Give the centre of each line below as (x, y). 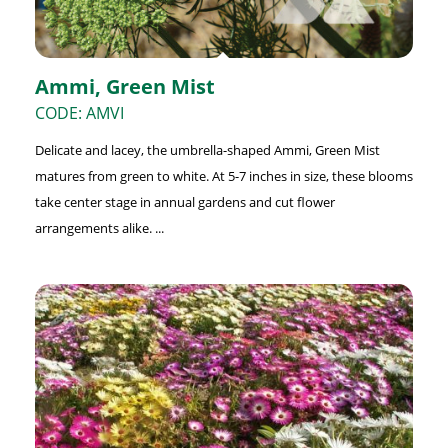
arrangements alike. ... (99, 228)
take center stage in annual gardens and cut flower (184, 202)
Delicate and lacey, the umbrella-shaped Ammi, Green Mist (207, 150)
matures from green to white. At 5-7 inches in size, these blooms (223, 176)
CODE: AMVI (79, 113)
